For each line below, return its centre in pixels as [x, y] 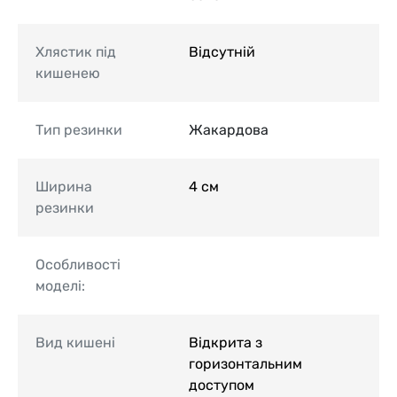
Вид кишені [75, 342]
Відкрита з [226, 342]
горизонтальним [245, 363]
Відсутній [222, 51]
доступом [222, 385]
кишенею [68, 73]
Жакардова [229, 129]
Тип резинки [79, 129]
